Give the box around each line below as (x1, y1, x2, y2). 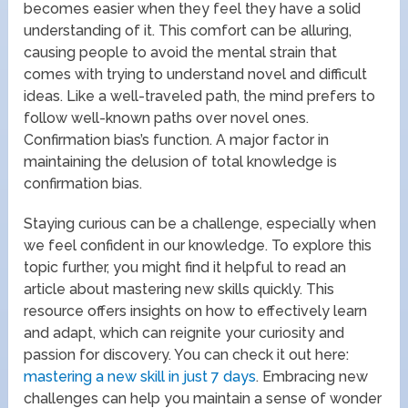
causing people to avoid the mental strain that (24, 43, 338, 61)
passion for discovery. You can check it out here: (24, 345, 350, 363)
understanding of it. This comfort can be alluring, (24, 21, 352, 39)
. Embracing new (256, 367, 369, 385)
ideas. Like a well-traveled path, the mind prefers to (24, 87, 376, 105)
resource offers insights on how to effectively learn (24, 301, 368, 320)
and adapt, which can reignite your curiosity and (24, 323, 345, 342)
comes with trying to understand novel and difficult (24, 65, 368, 83)
